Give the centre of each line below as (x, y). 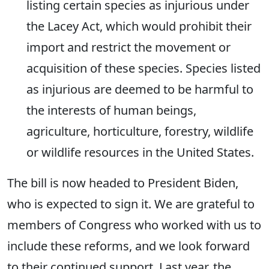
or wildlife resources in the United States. (140, 153)
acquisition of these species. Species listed (144, 68)
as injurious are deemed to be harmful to (140, 89)
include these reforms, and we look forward (128, 246)
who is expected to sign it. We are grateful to (131, 204)
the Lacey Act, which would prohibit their (139, 26)
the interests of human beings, (111, 110)
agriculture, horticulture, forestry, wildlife (140, 131)
